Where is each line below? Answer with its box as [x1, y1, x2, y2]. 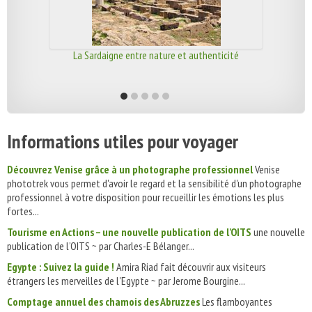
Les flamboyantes [200, 295, 272, 309]
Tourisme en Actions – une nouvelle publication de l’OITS [7, 225, 251, 239]
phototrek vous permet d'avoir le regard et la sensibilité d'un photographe [7, 176, 302, 190]
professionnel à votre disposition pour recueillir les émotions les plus [7, 190, 284, 204]
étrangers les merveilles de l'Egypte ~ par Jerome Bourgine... [7, 274, 245, 288]
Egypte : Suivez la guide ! [7, 260, 114, 274]
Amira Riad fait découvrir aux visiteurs [114, 260, 266, 274]
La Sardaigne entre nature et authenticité [73, 48, 239, 62]
